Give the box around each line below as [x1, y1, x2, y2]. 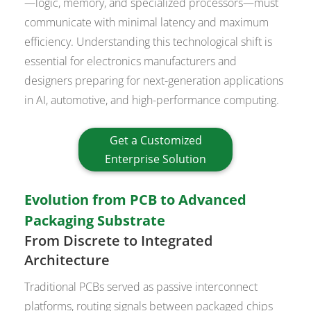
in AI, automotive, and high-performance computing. [24, 92, 280, 108]
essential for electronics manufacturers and [24, 53, 237, 69]
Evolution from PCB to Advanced [24, 190, 247, 210]
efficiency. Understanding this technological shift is [24, 33, 273, 49]
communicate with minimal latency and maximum [24, 14, 269, 30]
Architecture [24, 251, 110, 270]
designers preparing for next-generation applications [24, 72, 284, 88]
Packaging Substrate [24, 211, 166, 230]
